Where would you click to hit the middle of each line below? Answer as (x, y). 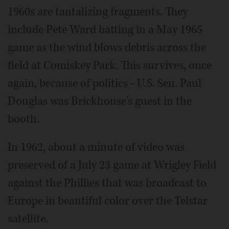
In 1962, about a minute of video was (96, 147)
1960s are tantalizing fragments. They (98, 12)
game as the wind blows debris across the (107, 48)
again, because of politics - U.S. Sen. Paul (105, 84)
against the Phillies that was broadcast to (107, 183)
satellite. (28, 219)
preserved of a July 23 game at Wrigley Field (112, 165)
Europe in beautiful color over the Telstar (108, 201)
